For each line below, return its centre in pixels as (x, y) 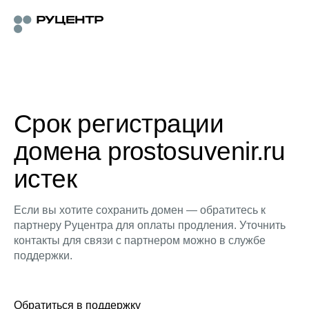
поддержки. (43, 256)
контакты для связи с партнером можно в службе (140, 240)
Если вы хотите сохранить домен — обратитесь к (140, 210)
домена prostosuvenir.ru (150, 151)
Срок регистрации (119, 124)
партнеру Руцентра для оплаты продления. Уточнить (150, 225)
